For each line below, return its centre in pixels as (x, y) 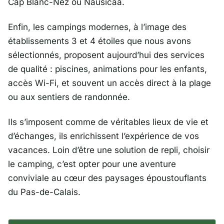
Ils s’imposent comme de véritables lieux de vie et (108, 122)
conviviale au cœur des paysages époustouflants (107, 178)
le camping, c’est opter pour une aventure (92, 164)
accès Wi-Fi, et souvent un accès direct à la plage (109, 83)
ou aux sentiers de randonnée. (69, 97)
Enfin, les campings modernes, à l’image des (97, 27)
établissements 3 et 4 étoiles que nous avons (99, 41)
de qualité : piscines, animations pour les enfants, (107, 69)
